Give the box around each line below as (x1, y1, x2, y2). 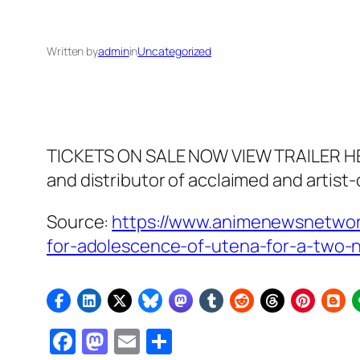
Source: (47, 210, 112, 235)
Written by (47, 43, 98, 59)
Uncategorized (137, 43, 212, 59)
